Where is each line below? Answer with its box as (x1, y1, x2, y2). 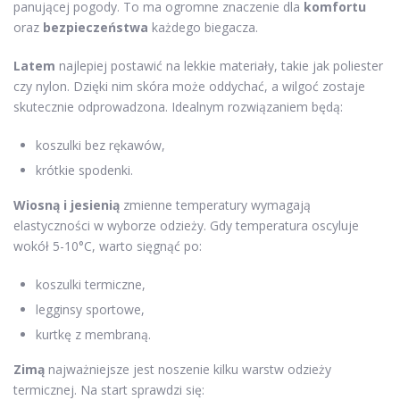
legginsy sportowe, (36, 301, 145, 318)
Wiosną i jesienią (13, 196, 120, 213)
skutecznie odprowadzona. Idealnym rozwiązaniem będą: (13, 98, 343, 115)
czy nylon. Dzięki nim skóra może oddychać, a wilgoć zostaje (13, 78, 365, 95)
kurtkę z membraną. (36, 326, 151, 343)
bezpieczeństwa (43, 19, 148, 36)
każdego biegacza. (148, 19, 258, 36)
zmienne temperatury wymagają (120, 196, 311, 213)
